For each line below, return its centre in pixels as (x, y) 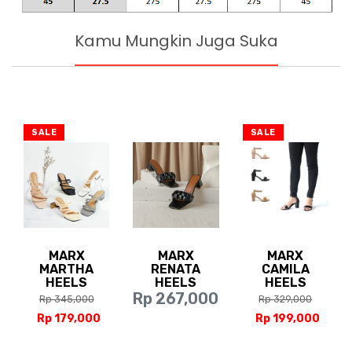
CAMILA (285, 269)
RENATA (176, 269)
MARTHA (67, 269)
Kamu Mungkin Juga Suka (176, 41)
